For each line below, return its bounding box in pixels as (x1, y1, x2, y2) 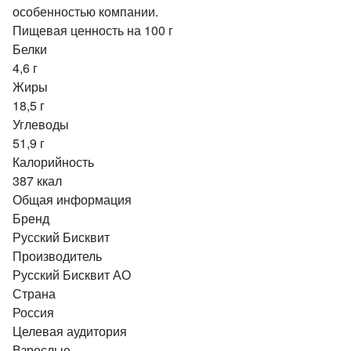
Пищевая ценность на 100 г (13, 21, 173, 39)
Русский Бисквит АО (13, 266, 131, 284)
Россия (13, 303, 54, 321)
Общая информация (13, 190, 132, 208)
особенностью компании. (13, 2, 158, 20)
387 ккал (13, 172, 62, 190)
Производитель (13, 247, 102, 265)
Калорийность (13, 153, 94, 171)
